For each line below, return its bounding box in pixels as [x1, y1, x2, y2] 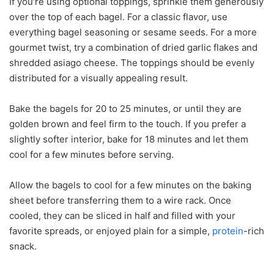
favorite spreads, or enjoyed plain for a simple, [9, 224, 212, 237]
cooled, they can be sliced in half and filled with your [9, 209, 235, 221]
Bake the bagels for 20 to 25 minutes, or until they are [9, 102, 242, 114]
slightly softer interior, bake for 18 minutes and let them [9, 133, 248, 145]
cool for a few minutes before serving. [9, 148, 174, 160]
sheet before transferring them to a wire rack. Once [9, 194, 231, 206]
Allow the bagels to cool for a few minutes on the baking [9, 179, 251, 191]
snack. [9, 240, 37, 252]
